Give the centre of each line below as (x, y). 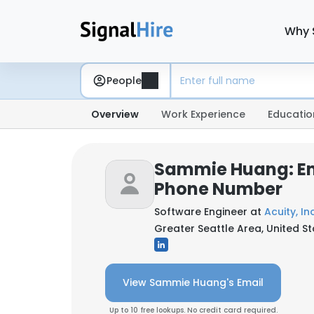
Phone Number (218, 189)
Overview (115, 114)
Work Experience (203, 114)
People (124, 80)
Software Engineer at (209, 212)
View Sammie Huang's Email (193, 282)
